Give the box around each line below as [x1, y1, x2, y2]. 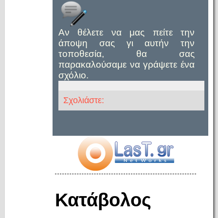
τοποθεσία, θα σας [58, 49, 195, 59]
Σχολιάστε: [63, 95, 104, 105]
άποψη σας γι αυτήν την [58, 38, 195, 48]
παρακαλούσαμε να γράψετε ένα [58, 59, 195, 70]
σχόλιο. [58, 70, 89, 80]
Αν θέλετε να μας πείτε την [58, 27, 195, 37]
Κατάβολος [55, 189, 151, 210]
